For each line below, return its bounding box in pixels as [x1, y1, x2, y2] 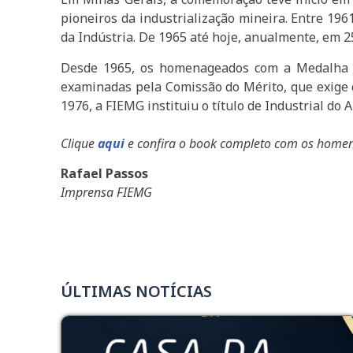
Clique [61, 134, 98, 152]
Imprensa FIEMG [61, 184, 153, 202]
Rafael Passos [61, 165, 149, 183]
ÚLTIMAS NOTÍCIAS [61, 281, 213, 303]
